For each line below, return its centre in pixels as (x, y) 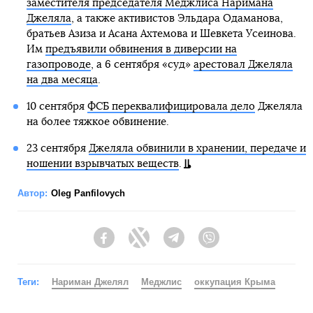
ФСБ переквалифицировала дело (171, 107)
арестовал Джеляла (243, 65)
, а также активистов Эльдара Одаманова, (177, 19)
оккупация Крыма (235, 282)
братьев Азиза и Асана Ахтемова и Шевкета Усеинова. (161, 34)
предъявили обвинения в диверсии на (141, 49)
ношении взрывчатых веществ (102, 164)
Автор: (32, 193)
